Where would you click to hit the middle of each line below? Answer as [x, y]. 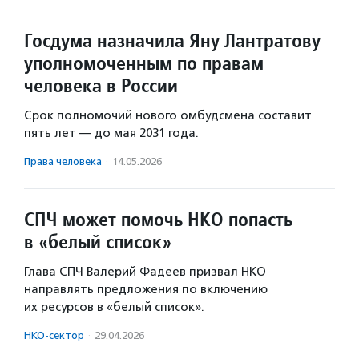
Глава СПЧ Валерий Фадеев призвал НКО [145, 272]
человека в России [101, 85]
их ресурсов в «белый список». [114, 307]
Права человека [63, 161]
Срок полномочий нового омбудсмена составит [168, 115]
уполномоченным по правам [144, 63]
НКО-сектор [54, 335]
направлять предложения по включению [146, 289]
